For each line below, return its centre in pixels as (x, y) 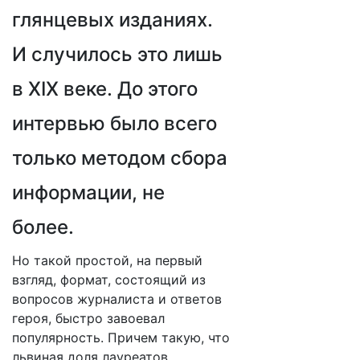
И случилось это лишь (117, 54)
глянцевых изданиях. (112, 20)
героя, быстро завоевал (88, 318)
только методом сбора (120, 158)
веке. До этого (128, 89)
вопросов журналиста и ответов (117, 299)
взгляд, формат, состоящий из (109, 280)
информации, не (88, 192)
